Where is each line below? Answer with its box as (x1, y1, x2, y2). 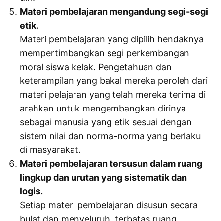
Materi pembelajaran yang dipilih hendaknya (20, 34, 204, 45)
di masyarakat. (20, 145, 81, 155)
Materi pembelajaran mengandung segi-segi (20, 6, 209, 17)
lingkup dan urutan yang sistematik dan (20, 172, 187, 183)
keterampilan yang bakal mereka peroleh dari (20, 75, 208, 86)
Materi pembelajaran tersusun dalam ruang (20, 158, 203, 169)
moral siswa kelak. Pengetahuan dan (20, 62, 172, 73)
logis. (20, 186, 43, 197)
